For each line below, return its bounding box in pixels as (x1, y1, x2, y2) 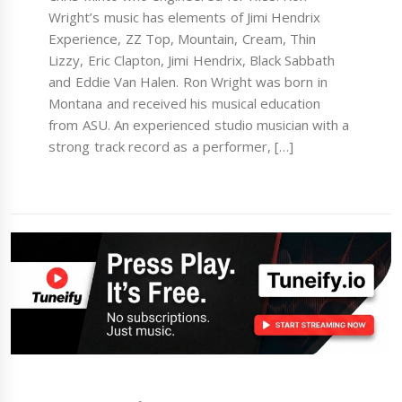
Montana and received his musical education (48, 94, 320, 113)
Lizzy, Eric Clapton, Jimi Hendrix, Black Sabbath (48, 51, 336, 70)
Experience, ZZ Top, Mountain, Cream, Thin (48, 30, 316, 48)
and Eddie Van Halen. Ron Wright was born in (48, 73, 328, 92)
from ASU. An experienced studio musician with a (48, 116, 350, 135)
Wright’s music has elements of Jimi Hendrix (48, 8, 321, 27)
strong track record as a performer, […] (48, 137, 294, 156)
